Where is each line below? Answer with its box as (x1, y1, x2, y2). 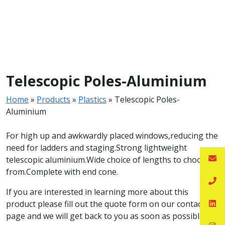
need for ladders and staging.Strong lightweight (6, 142, 187, 153)
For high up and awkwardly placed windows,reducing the (6, 130, 218, 141)
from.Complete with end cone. (6, 166, 118, 177)
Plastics (78, 94, 106, 105)
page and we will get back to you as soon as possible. (6, 210, 205, 221)
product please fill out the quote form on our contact (6, 198, 204, 209)
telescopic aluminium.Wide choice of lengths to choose (6, 154, 210, 165)
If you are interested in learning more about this (6, 186, 188, 197)
